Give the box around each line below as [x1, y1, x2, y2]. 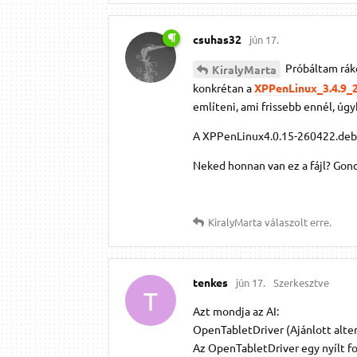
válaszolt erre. [262, 215, 331, 229]
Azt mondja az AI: [193, 304, 279, 319]
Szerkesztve [273, 276, 329, 290]
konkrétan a [193, 80, 254, 96]
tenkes [193, 275, 228, 290]
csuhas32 [193, 31, 241, 46]
